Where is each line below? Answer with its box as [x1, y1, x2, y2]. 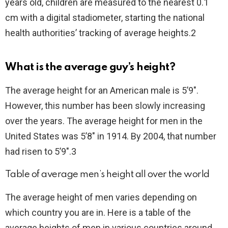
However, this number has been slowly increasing [5, 100, 205, 111]
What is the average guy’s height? [5, 62, 176, 73]
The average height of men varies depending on [5, 191, 197, 203]
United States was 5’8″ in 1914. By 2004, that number [5, 130, 216, 141]
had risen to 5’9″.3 [5, 146, 76, 157]
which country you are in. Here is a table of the [5, 207, 191, 218]
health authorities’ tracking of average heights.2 [5, 27, 196, 38]
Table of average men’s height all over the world [5, 169, 210, 179]
